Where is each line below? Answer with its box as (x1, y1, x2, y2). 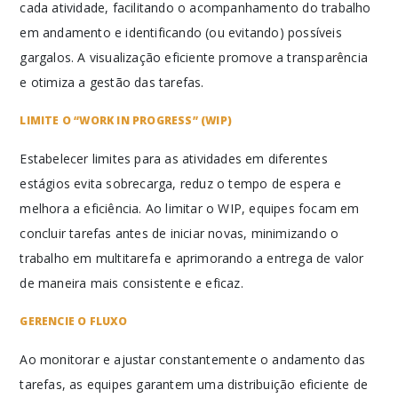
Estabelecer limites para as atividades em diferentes (20, 150, 328, 167)
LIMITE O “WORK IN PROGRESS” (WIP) (20, 113, 233, 128)
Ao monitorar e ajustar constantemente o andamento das (20, 351, 366, 368)
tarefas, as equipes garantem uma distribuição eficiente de (20, 376, 369, 393)
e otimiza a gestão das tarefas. (20, 74, 204, 91)
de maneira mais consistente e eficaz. (20, 275, 243, 291)
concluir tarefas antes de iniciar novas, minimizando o (20, 225, 339, 242)
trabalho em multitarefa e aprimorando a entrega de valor (20, 250, 364, 267)
